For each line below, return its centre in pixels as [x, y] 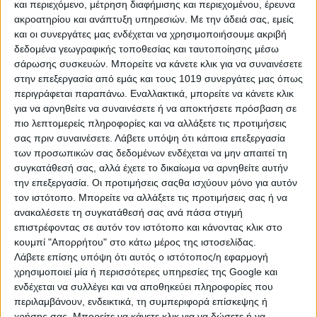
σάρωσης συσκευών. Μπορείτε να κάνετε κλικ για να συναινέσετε [158, 64]
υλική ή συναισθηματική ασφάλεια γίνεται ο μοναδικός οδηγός [156, 27]
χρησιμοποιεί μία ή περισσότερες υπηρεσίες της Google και [146, 272]
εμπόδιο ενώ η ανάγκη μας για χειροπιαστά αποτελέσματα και [156, 11]
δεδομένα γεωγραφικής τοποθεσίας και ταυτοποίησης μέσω [146, 49]
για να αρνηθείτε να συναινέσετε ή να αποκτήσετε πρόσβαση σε [155, 109]
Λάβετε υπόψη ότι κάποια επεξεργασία [200, 138]
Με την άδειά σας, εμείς [242, 19]
